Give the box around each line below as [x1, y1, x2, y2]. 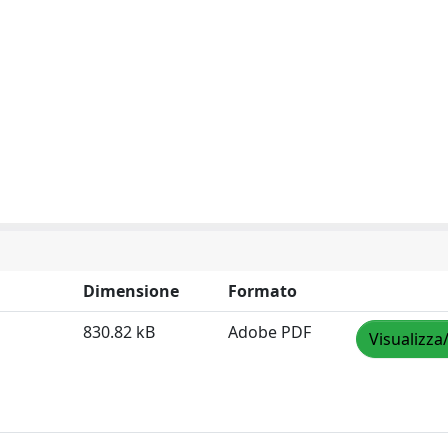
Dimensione [83, 280, 179, 302]
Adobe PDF [228, 321, 311, 343]
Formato [228, 280, 297, 302]
